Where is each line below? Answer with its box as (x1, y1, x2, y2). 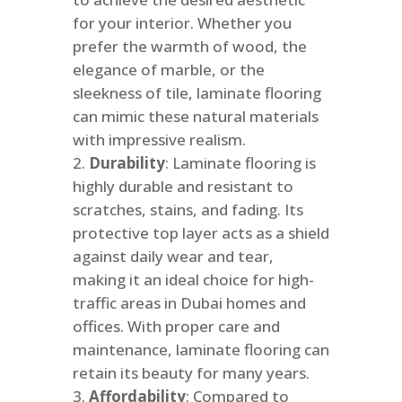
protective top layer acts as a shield (72, 223, 329, 244)
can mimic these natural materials (72, 106, 319, 127)
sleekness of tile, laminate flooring (72, 83, 321, 104)
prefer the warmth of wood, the (72, 36, 307, 57)
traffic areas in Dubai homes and (72, 293, 306, 314)
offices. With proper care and (72, 316, 280, 337)
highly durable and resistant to (72, 176, 293, 197)
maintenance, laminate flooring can (72, 339, 329, 361)
